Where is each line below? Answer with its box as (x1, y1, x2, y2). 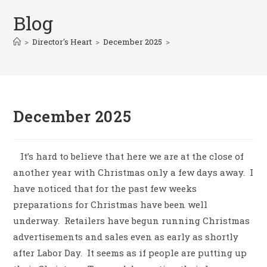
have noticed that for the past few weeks (13, 182, 197, 194)
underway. (13, 214, 60, 226)
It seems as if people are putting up (87, 246, 247, 259)
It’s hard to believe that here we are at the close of (20, 150, 244, 162)
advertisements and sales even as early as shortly (13, 230, 239, 243)
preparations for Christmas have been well (13, 198, 208, 210)
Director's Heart (32, 36, 92, 47)
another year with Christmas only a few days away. (13, 166, 246, 178)
